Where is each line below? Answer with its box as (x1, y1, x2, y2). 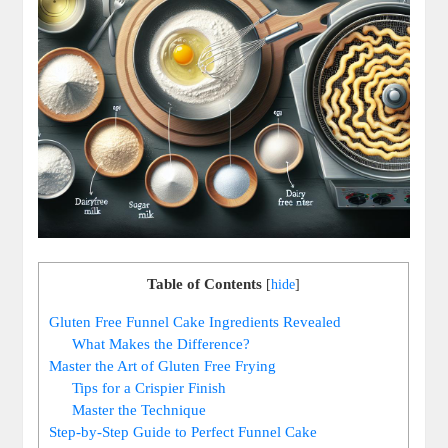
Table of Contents (147, 275, 263, 293)
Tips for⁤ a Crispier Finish (72, 378, 227, 396)
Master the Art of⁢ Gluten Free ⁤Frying (49, 356, 277, 374)
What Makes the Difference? (72, 334, 251, 352)
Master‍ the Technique (72, 400, 207, 418)
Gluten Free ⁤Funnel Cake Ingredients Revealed (49, 312, 342, 330)
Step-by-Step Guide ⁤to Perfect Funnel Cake (49, 422, 318, 440)
